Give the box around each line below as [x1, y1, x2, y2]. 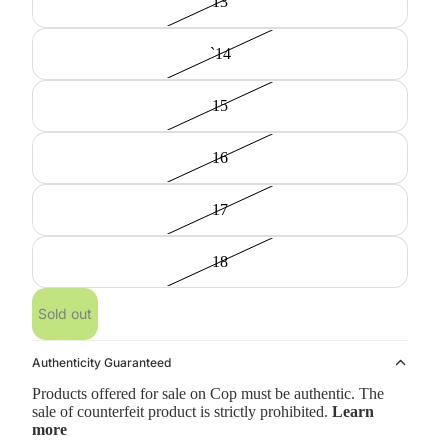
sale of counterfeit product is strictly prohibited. [32, 403, 332, 420]
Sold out [38, 305, 92, 322]
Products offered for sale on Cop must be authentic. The [32, 385, 384, 402]
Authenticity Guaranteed [32, 355, 171, 370]
